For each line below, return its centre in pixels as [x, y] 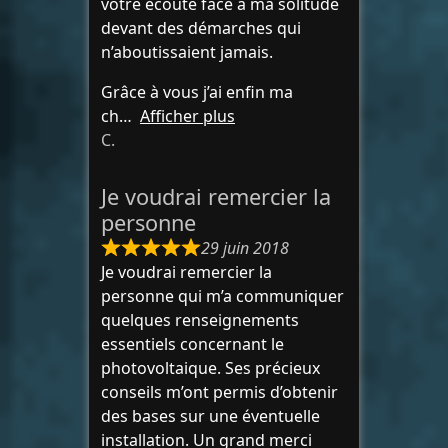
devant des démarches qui [201, 28]
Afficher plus [187, 116]
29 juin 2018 [245, 248]
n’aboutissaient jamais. [187, 52]
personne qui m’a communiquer [222, 296]
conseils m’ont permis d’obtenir [219, 392]
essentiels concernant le [192, 344]
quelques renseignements [200, 320]
